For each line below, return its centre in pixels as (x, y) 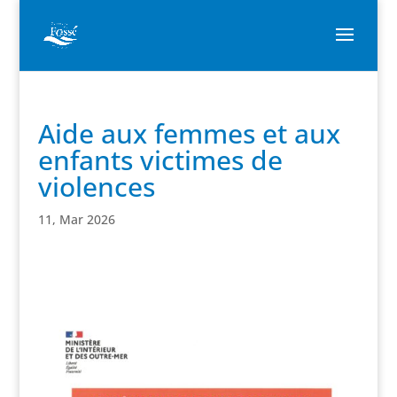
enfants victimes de (160, 160)
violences (96, 187)
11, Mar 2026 (76, 219)
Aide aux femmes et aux (189, 133)
